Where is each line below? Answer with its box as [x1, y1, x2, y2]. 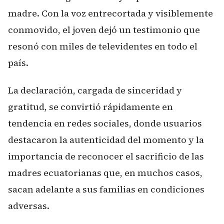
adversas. [8, 199, 49, 212]
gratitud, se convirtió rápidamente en [8, 100, 173, 113]
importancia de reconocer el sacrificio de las [8, 149, 204, 162]
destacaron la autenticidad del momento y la [8, 133, 204, 146]
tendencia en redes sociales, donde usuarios [8, 116, 202, 129]
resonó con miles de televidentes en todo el [8, 40, 197, 52]
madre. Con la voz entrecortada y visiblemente [8, 7, 213, 19]
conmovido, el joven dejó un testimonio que [8, 23, 200, 36]
